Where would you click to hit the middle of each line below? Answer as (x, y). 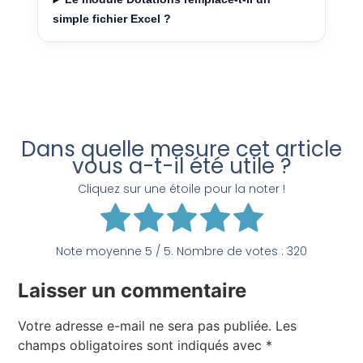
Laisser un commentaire (132, 290)
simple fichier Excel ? (112, 19)
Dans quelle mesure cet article (181, 149)
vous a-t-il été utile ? (181, 167)
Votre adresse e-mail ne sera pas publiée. (145, 325)
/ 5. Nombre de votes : (220, 251)
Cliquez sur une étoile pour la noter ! (181, 188)
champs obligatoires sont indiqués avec (142, 345)
